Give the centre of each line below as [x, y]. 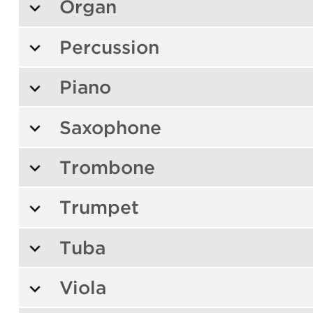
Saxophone [110, 127]
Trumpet [99, 208]
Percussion [109, 47]
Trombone [107, 167]
